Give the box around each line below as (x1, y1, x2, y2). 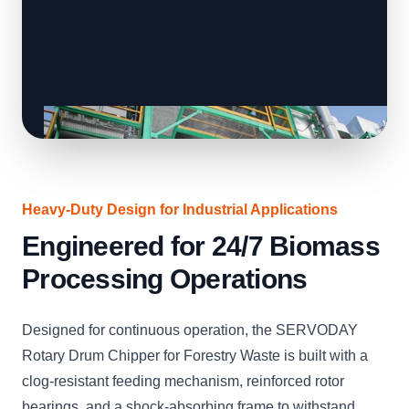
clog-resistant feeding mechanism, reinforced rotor (22, 373, 344, 390)
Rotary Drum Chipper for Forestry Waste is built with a (22, 348, 368, 364)
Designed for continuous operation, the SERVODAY (22, 322, 358, 339)
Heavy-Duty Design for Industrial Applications (22, 202, 338, 218)
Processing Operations (22, 264, 308, 295)
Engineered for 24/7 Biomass (22, 231, 380, 262)
